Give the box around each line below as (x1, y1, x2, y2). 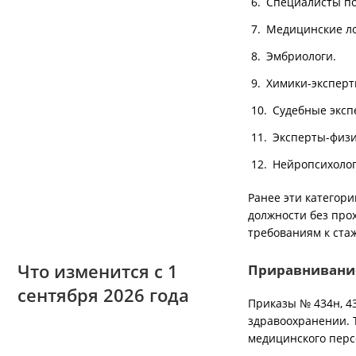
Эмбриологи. (266, 48, 336, 64)
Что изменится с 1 (17, 259, 178, 283)
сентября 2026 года (17, 283, 189, 307)
